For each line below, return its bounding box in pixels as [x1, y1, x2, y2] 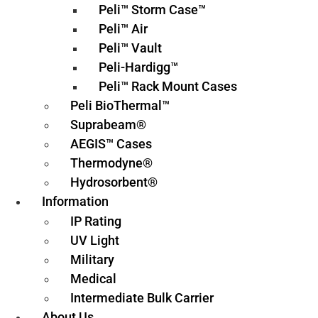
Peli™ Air [99, 21, 148, 36]
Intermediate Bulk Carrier [70, 290, 214, 305]
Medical [70, 271, 116, 286]
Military [70, 252, 114, 267]
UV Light [70, 233, 119, 248]
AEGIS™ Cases [70, 136, 152, 151]
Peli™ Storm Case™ [99, 2, 206, 17]
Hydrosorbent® [70, 175, 158, 190]
